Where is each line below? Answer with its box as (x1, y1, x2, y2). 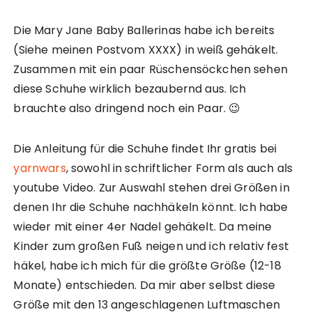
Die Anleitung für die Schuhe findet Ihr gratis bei (13, 141, 276, 157)
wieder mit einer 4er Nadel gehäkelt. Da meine (13, 219, 272, 235)
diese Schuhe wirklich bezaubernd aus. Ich (13, 81, 247, 97)
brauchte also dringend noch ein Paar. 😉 (13, 100, 241, 117)
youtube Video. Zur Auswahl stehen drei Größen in (13, 180, 290, 196)
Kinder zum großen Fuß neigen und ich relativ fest (13, 238, 289, 255)
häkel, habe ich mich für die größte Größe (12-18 (13, 258, 281, 274)
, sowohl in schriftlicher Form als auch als (65, 160, 293, 177)
